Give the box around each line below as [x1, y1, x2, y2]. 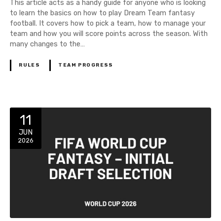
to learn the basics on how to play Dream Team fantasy [10, 8, 195, 17]
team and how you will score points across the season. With [10, 29, 208, 38]
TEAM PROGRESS [58, 62, 113, 68]
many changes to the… [10, 39, 85, 48]
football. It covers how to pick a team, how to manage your [10, 19, 206, 28]
